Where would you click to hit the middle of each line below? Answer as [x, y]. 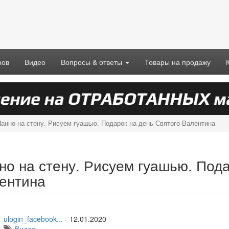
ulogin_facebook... [33, 219]
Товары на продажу [178, 62]
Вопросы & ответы [93, 62]
